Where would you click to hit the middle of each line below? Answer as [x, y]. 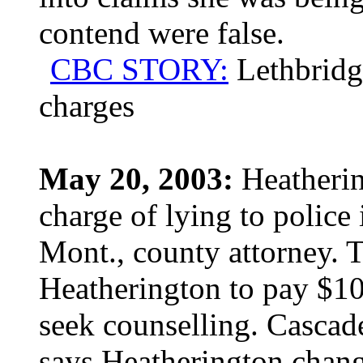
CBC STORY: [139, 69]
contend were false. [162, 33]
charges [87, 106]
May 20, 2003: [136, 179]
